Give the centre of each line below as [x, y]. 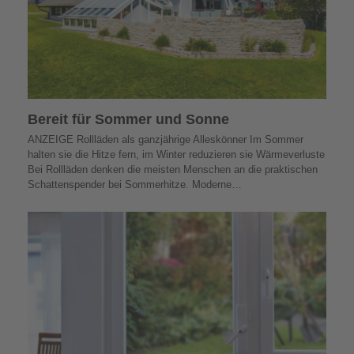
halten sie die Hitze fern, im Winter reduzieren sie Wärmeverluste [176, 154]
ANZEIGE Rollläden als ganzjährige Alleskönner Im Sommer [165, 139]
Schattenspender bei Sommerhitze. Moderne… [134, 184]
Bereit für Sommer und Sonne [128, 119]
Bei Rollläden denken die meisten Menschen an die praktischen [172, 169]
